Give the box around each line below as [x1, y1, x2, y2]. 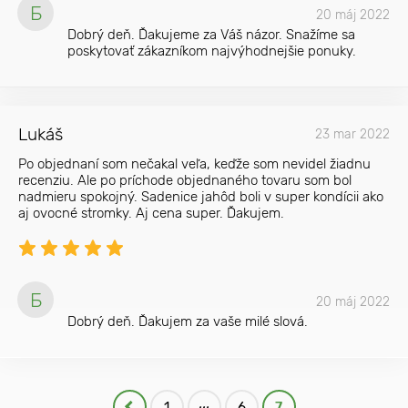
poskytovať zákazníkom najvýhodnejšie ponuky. [67, 43, 356, 59]
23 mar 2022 [315, 127, 390, 142]
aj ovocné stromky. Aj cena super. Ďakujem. [18, 205, 284, 221]
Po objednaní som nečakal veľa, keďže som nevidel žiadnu [18, 156, 371, 172]
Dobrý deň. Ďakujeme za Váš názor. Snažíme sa [67, 26, 355, 43]
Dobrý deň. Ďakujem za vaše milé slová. [67, 313, 308, 330]
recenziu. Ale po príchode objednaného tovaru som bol [18, 172, 352, 189]
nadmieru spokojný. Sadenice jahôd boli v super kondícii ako [18, 189, 383, 205]
